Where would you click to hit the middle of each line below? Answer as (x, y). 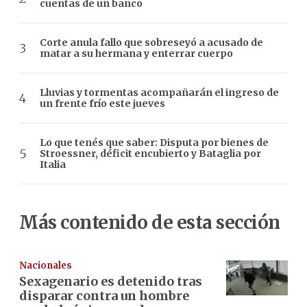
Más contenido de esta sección (150, 223)
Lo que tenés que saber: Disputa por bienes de (154, 143)
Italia (53, 165)
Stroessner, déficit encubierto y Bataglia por (150, 154)
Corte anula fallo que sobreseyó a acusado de (151, 43)
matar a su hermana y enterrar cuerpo (136, 54)
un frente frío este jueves (102, 104)
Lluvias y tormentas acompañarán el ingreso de (159, 93)
